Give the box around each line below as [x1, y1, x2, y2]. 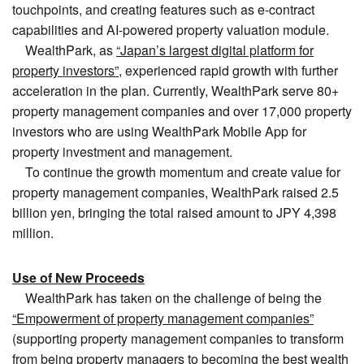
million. [12, 223, 54, 243]
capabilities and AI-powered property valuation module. [12, 20, 329, 40]
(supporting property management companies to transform [12, 329, 344, 349]
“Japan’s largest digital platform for [116, 41, 314, 60]
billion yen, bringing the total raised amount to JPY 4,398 [12, 203, 336, 223]
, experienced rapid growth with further [119, 61, 338, 80]
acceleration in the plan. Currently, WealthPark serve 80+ [12, 81, 339, 101]
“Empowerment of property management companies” [12, 309, 314, 328]
